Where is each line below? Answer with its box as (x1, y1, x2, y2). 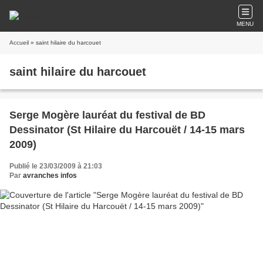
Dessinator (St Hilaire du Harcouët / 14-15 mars (9, 124, 245, 136)
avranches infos (23, 171, 77, 180)
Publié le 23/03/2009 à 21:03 (9, 162, 102, 170)
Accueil (9, 39, 29, 46)
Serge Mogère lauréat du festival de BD (9, 109, 205, 121)
